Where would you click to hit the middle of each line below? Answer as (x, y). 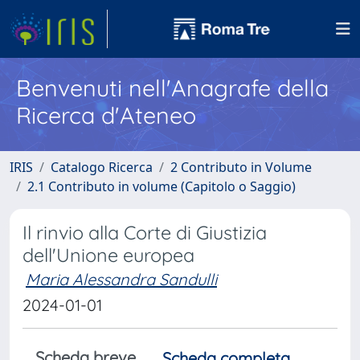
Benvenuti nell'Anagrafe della (172, 88)
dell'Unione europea (108, 255)
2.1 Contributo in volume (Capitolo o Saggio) (162, 186)
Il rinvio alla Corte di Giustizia (145, 233)
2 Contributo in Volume (241, 167)
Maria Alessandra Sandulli (121, 279)
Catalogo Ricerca (102, 167)
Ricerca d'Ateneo (106, 115)
